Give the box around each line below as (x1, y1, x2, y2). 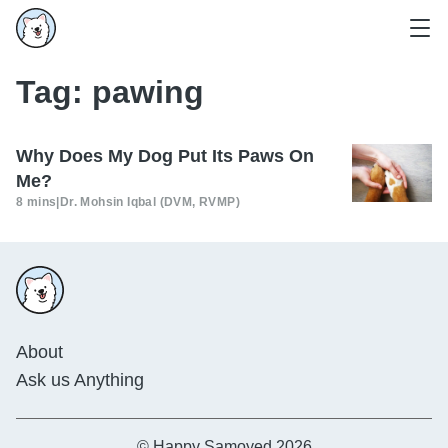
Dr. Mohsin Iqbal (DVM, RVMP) (59, 195, 241, 209)
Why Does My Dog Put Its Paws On (16, 146, 314, 166)
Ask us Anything (16, 370, 144, 390)
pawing (92, 74, 204, 110)
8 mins (16, 195, 57, 209)
